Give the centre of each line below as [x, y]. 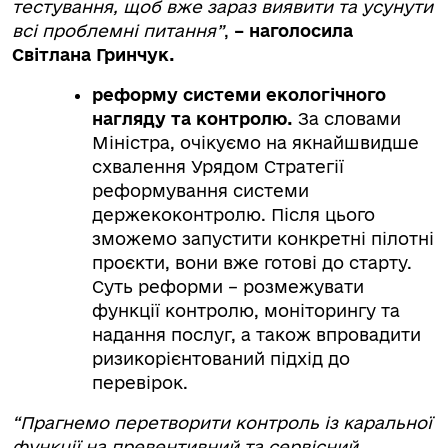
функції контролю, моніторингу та [246, 310]
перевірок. [142, 382]
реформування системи [200, 190]
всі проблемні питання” [118, 30]
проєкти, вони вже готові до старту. [252, 262]
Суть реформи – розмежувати [228, 286]
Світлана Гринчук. [93, 54]
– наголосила [291, 30]
